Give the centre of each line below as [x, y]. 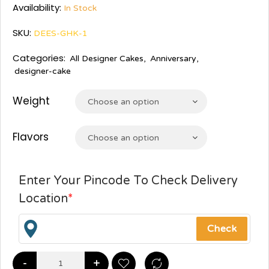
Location [43, 199]
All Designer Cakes [107, 59]
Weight [31, 101]
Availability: [38, 8]
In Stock [80, 8]
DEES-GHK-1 [61, 33]
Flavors [31, 137]
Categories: [39, 58]
